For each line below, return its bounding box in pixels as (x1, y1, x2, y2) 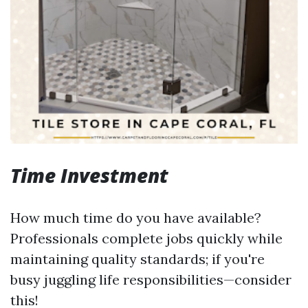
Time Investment (10, 162, 168, 188)
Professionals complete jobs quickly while (10, 230, 283, 247)
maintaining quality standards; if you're (10, 250, 265, 267)
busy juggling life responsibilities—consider (10, 271, 291, 288)
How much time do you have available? (10, 209, 261, 226)
